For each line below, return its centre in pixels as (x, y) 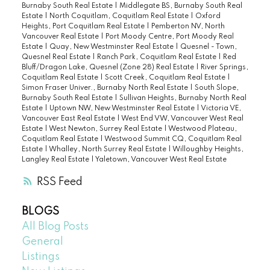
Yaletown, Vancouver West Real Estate (161, 160)
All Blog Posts (55, 227)
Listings (40, 257)
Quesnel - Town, (208, 47)
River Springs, (224, 68)
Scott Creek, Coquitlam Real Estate (166, 78)
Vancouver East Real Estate (69, 119)
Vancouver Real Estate (61, 37)
